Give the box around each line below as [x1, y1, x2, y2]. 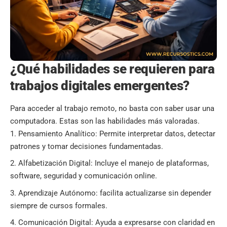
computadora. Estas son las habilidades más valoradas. [10, 116, 200, 126]
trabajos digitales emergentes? [10, 78, 190, 94]
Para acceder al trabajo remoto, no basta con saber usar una [10, 103, 214, 113]
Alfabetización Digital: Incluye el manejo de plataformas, [18, 159, 209, 168]
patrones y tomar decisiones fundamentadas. [10, 141, 163, 151]
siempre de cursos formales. [10, 201, 107, 210]
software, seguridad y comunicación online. [10, 171, 157, 181]
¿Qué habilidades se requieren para [10, 61, 215, 77]
